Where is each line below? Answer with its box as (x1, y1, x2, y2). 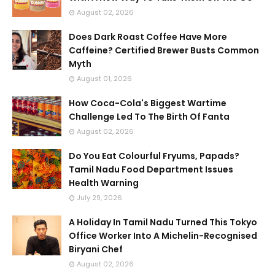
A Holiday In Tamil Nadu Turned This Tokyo (69, 216, 257, 228)
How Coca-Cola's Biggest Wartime (69, 97, 227, 109)
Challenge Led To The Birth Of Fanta (69, 110, 230, 123)
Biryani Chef (69, 243, 123, 255)
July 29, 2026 (77, 193, 122, 203)
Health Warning (69, 177, 139, 189)
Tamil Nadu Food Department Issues (69, 163, 233, 176)
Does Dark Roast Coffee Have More (69, 31, 227, 43)
